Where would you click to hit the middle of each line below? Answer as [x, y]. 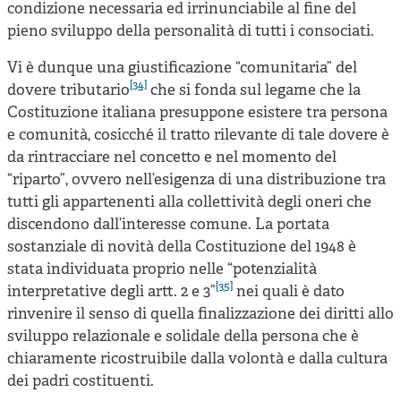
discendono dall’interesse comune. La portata [168, 225]
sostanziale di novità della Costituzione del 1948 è [182, 247]
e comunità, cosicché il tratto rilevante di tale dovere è [198, 135]
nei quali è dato [289, 292]
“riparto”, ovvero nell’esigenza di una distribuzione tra [196, 180]
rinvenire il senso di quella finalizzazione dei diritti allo [200, 314]
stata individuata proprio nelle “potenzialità [162, 269]
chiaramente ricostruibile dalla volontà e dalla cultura [197, 359]
